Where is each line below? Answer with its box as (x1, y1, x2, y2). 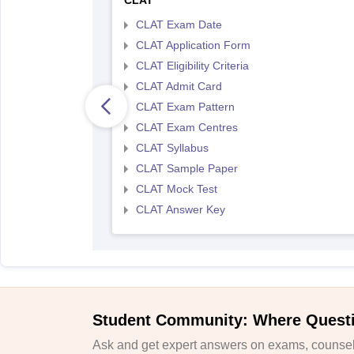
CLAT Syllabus (135, 141, 209, 154)
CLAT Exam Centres (135, 121, 238, 134)
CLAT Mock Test (135, 183, 217, 195)
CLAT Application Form (135, 39, 250, 51)
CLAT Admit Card (135, 80, 222, 92)
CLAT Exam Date (135, 18, 222, 31)
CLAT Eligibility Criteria (135, 59, 249, 72)
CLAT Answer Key (135, 203, 225, 216)
